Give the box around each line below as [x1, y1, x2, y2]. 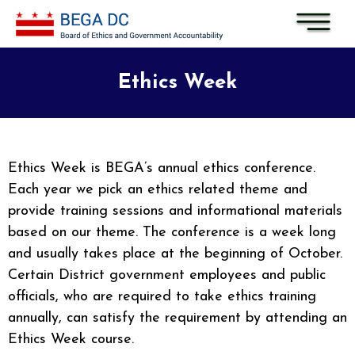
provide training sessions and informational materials [8, 204, 342, 219]
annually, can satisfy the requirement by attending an [8, 311, 347, 326]
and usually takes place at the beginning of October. [8, 246, 342, 261]
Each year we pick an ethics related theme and [8, 182, 307, 197]
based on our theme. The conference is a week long [8, 225, 336, 240]
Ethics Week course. [8, 332, 134, 347]
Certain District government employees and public [8, 268, 326, 283]
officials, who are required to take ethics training [8, 289, 316, 304]
